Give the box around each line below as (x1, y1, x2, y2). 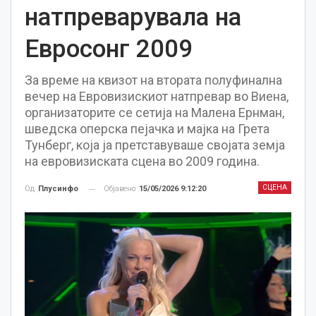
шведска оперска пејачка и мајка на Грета (25, 121, 269, 136)
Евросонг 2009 (25, 35, 193, 63)
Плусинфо (38, 184, 78, 194)
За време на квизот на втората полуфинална (25, 73, 282, 87)
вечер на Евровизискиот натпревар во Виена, (25, 89, 288, 104)
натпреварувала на (25, 3, 241, 32)
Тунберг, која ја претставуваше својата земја (25, 138, 285, 152)
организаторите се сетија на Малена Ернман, (25, 105, 284, 120)
